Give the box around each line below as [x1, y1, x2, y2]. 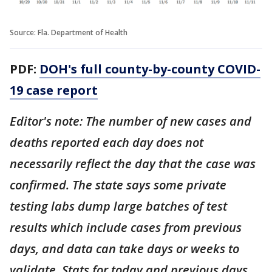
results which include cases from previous [10, 219, 242, 236]
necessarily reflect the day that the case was [10, 155, 256, 172]
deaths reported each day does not [10, 134, 203, 151]
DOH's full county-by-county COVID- [39, 60, 260, 77]
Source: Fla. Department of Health [10, 27, 127, 38]
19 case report [10, 81, 98, 98]
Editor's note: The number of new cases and [10, 112, 251, 129]
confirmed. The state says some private [10, 176, 226, 193]
